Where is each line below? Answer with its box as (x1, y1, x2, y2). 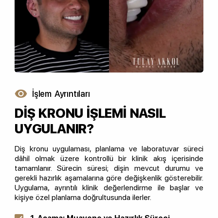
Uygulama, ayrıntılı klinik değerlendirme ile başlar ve (15, 183, 203, 193)
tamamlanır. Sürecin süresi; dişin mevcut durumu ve (15, 163, 203, 173)
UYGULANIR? (15, 121, 94, 137)
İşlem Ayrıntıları (32, 89, 90, 99)
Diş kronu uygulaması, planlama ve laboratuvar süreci (15, 144, 203, 154)
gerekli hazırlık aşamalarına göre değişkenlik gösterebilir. (15, 173, 203, 183)
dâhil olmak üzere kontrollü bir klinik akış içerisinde (15, 154, 203, 163)
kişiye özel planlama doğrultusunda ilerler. (15, 193, 151, 202)
